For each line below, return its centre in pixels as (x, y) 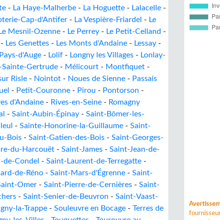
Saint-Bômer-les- (115, 114)
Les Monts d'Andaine (92, 43)
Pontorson (121, 90)
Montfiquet (125, 67)
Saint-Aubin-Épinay (45, 114)
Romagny (124, 102)
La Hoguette (104, 8)
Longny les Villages (102, 55)
